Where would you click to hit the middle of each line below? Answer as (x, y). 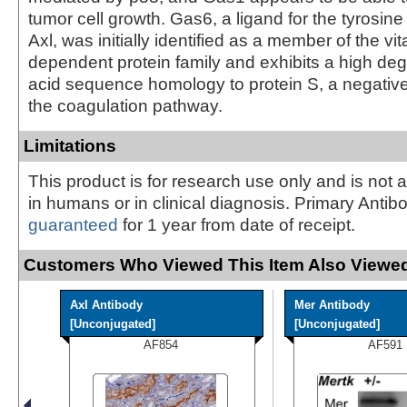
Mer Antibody (332, 304)
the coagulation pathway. (125, 105)
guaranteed (73, 224)
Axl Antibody (106, 304)
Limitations (70, 145)
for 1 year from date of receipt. (237, 224)
